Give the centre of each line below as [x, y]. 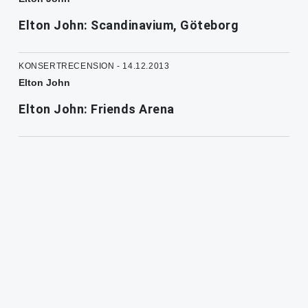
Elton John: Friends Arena [97, 109]
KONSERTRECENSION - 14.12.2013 [94, 66]
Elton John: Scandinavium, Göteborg [129, 25]
